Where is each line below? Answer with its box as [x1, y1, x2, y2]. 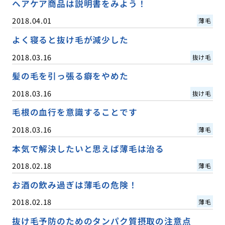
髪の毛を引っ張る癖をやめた [12, 70, 129, 82]
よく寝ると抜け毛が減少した [12, 34, 129, 46]
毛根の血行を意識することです [12, 106, 138, 119]
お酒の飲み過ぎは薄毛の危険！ [12, 178, 138, 191]
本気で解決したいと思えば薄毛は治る [12, 142, 165, 155]
